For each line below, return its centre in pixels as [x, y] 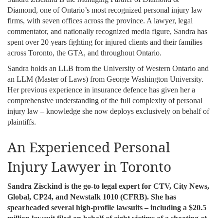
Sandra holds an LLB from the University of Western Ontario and [108, 68]
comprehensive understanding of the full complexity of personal [105, 100]
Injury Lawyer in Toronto [89, 166]
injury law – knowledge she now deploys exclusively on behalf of [108, 111]
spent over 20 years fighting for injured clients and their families [105, 42]
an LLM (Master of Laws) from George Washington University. [105, 79]
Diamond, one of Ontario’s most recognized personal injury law [105, 10]
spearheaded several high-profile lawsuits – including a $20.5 [107, 207]
